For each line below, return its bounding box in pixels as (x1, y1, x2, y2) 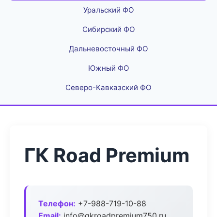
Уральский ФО (83, 5, 134, 15)
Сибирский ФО (82, 25, 135, 34)
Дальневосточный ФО (69, 44, 148, 53)
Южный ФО (88, 63, 129, 73)
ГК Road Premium (24, 143, 189, 167)
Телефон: (38, 199, 76, 208)
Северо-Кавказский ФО (65, 83, 152, 92)
